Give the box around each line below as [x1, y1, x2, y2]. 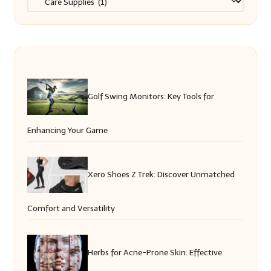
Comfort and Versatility [27, 203, 115, 214]
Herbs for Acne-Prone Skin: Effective [88, 247, 222, 258]
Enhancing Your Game [27, 125, 108, 136]
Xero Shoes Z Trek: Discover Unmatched [88, 169, 235, 180]
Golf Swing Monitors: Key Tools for [88, 91, 214, 102]
